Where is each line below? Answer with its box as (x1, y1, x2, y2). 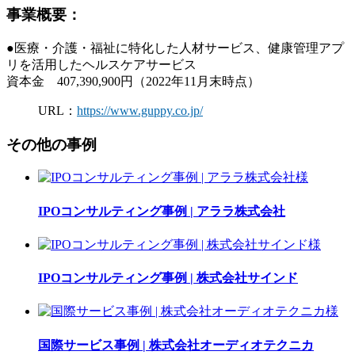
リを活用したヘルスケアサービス (6, 57, 197, 71)
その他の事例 (6, 136, 97, 153)
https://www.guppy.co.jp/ (77, 103, 203, 117)
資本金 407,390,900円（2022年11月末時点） (6, 74, 260, 88)
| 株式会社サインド (187, 271, 298, 285)
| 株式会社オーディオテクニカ (139, 338, 314, 352)
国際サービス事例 (38, 338, 139, 352)
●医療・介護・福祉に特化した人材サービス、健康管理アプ (6, 40, 344, 55)
